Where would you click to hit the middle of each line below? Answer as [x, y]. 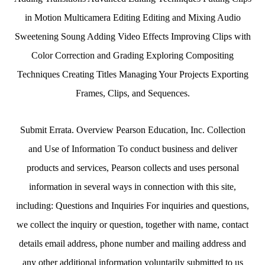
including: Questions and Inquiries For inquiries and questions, [132, 206]
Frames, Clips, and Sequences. [132, 93]
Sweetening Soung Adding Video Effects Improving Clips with [132, 36]
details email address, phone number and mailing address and [132, 243]
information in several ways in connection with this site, [132, 187]
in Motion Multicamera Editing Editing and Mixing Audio [132, 17]
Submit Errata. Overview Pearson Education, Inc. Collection [132, 130]
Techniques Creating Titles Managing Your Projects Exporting [132, 74]
